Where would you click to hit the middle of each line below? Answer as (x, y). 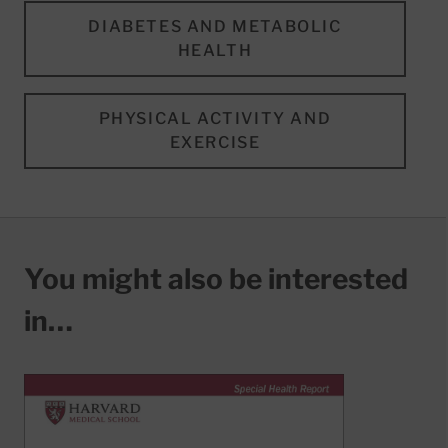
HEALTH (215, 50)
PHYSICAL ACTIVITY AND (215, 118)
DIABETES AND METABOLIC (215, 26)
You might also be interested (216, 278)
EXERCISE (215, 142)
